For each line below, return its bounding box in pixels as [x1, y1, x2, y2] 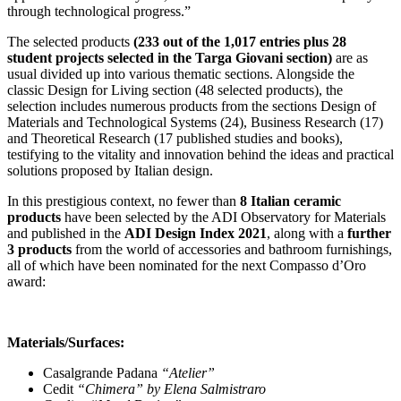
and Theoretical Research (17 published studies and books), [7, 131, 343, 147]
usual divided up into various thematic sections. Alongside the [7, 66, 354, 82]
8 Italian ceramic [240, 193, 341, 209]
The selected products [7, 34, 133, 50]
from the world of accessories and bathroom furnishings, [72, 242, 392, 258]
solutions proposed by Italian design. [7, 163, 213, 179]
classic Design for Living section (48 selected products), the [7, 82, 343, 98]
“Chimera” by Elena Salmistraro [73, 381, 266, 397]
